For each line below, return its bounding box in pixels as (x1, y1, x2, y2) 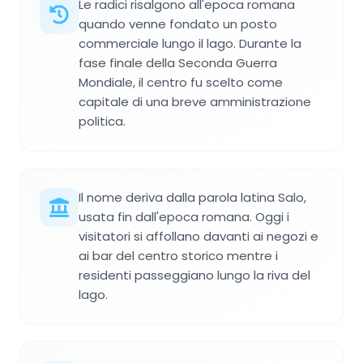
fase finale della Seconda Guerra (79, 54, 277, 72)
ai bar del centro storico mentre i (79, 247, 278, 265)
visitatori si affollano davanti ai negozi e (79, 228, 318, 246)
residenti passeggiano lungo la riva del (79, 267, 310, 284)
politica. (79, 113, 126, 130)
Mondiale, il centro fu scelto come (79, 74, 283, 92)
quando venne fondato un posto (79, 15, 277, 33)
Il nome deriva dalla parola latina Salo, (79, 189, 306, 207)
